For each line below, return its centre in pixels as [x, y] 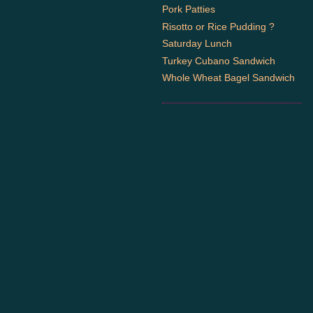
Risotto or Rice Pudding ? [218, 26]
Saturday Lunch [197, 43]
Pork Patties [189, 9]
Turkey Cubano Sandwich [219, 60]
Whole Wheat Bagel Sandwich [228, 78]
